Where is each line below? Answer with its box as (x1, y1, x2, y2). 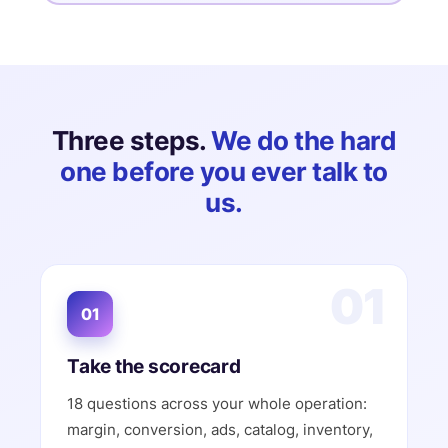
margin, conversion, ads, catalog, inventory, (67, 420, 373, 439)
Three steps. (51, 125, 212, 156)
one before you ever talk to (60, 156, 388, 187)
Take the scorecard (67, 355, 241, 378)
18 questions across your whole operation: (67, 394, 367, 413)
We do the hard (211, 125, 397, 156)
